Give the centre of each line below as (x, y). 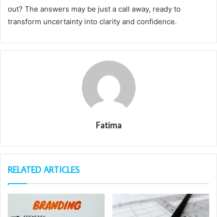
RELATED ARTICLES (44, 170)
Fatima (108, 125)
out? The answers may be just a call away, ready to (94, 9)
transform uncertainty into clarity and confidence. (92, 21)
